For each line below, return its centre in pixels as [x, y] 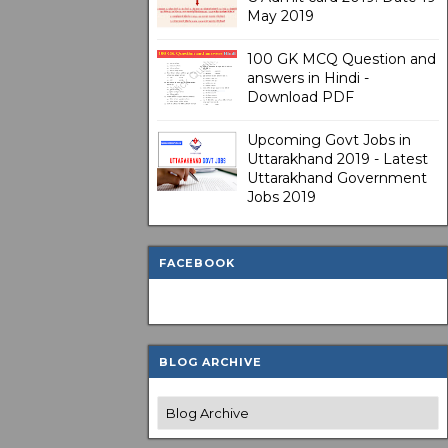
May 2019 [280, 16]
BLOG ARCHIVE [210, 362]
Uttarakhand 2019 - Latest [337, 159]
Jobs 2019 [281, 197]
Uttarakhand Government [337, 178]
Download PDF [300, 97]
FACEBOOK [197, 263]
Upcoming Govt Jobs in [329, 140]
